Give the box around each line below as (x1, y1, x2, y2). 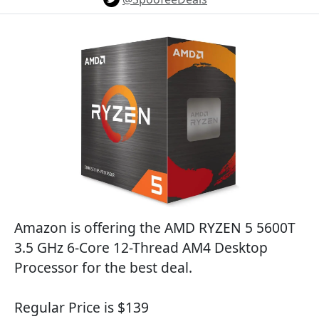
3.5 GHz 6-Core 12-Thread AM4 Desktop (14, 238, 268, 257)
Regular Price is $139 (14, 298, 149, 317)
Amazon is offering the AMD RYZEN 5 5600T (14, 218, 296, 237)
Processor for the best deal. (14, 258, 192, 277)
